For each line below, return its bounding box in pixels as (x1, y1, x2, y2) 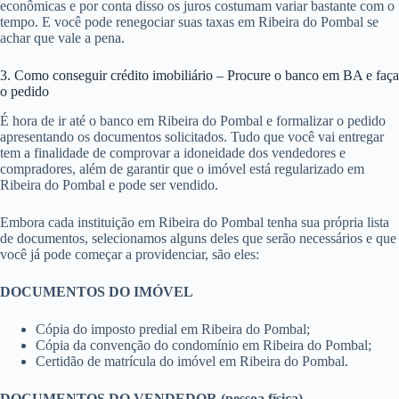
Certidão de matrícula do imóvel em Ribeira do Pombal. (36, 353, 348, 369)
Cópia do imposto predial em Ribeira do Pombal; (36, 321, 310, 337)
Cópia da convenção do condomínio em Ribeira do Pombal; (36, 337, 371, 353)
